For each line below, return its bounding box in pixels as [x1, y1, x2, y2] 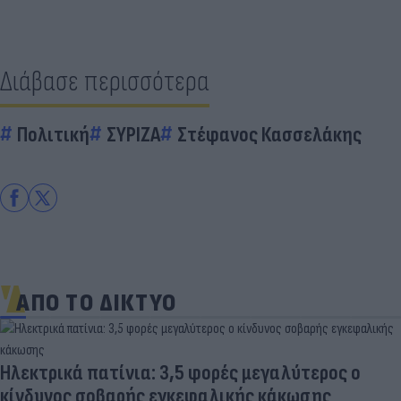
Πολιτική [17, 121, 90, 148]
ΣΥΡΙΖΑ [107, 121, 160, 148]
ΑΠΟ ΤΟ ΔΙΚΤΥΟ [16, 287, 177, 318]
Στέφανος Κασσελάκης [177, 121, 362, 148]
